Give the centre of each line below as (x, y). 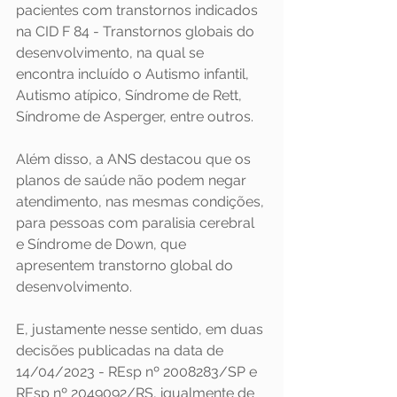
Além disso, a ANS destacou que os (135, 159)
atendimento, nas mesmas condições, (142, 201)
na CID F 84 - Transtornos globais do (137, 31)
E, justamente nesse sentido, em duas (141, 329)
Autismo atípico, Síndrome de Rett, (131, 95)
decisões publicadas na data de (121, 350)
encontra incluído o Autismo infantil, (134, 74)
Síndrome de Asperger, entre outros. (135, 116)
